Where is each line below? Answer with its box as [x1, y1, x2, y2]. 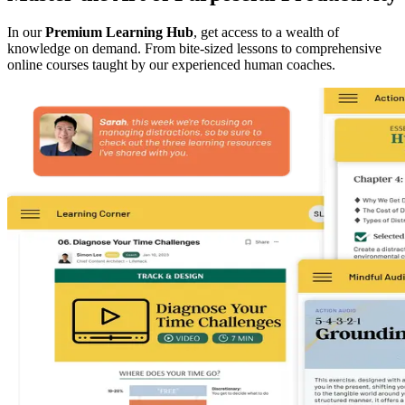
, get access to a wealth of [193, 24, 339, 41]
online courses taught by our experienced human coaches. [7, 57, 335, 73]
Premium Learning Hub [45, 24, 193, 41]
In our [7, 24, 45, 41]
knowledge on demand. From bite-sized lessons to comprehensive [7, 41, 381, 57]
